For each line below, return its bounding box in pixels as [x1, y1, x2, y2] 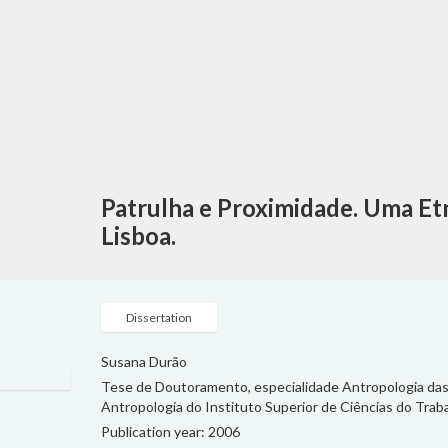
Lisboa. [101, 221, 177, 250]
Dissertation [126, 310, 193, 325]
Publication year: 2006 [101, 423, 241, 440]
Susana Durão [101, 353, 188, 370]
